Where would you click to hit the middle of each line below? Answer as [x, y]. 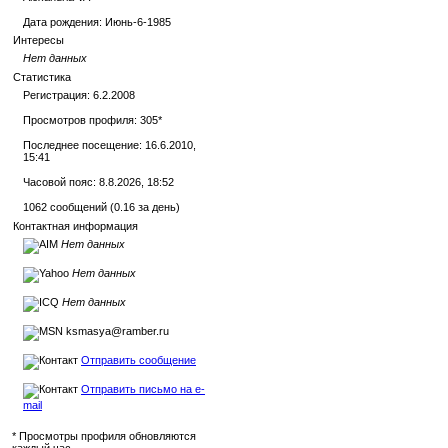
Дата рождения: [64, 22]
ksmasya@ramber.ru [117, 331]
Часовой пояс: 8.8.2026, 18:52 [98, 182]
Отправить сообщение [138, 360]
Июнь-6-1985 [138, 22]
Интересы [38, 40]
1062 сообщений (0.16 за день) [101, 207]
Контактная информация [75, 226]
